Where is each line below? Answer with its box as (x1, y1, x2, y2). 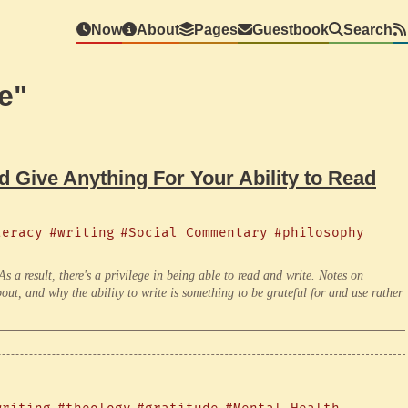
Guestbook (251, 21, 329, 37)
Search (342, 21, 393, 37)
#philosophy (273, 225, 364, 240)
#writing (48, 225, 115, 240)
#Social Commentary (120, 225, 269, 240)
